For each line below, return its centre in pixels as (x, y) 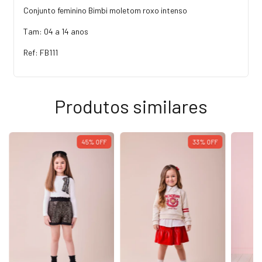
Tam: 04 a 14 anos (56, 31)
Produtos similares (131, 106)
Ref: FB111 (41, 52)
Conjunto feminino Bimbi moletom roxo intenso (105, 10)
